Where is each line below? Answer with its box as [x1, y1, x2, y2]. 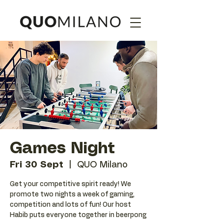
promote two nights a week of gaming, [10, 191, 135, 198]
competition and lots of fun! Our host [10, 201, 131, 208]
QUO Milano [77, 161, 128, 169]
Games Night [10, 141, 115, 156]
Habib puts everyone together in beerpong [10, 212, 146, 219]
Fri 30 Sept [10, 161, 63, 169]
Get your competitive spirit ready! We [10, 181, 131, 188]
